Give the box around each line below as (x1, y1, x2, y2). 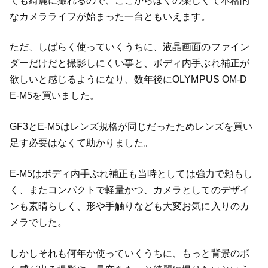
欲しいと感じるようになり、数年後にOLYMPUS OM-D (9, 74, 247, 85)
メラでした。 (9, 217, 67, 227)
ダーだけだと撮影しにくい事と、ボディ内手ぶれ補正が (9, 58, 249, 69)
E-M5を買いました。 (9, 90, 100, 101)
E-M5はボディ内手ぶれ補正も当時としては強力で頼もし (9, 168, 253, 179)
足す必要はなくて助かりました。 (9, 138, 154, 148)
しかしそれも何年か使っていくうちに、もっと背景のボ (9, 248, 249, 258)
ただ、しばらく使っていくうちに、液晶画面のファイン (9, 42, 249, 53)
